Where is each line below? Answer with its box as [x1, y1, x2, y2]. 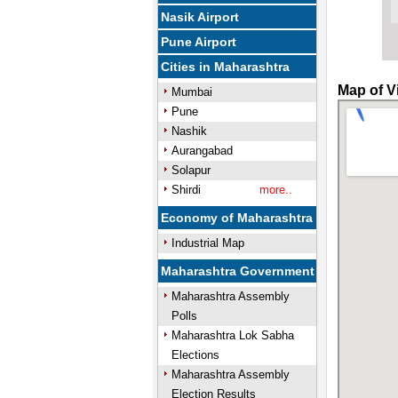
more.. [259, 183, 292, 196]
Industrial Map [171, 236, 244, 250]
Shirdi [171, 183, 201, 196]
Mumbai [171, 85, 212, 99]
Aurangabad [171, 144, 233, 157]
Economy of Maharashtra [161, 211, 314, 225]
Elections [171, 348, 219, 362]
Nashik [171, 124, 207, 138]
